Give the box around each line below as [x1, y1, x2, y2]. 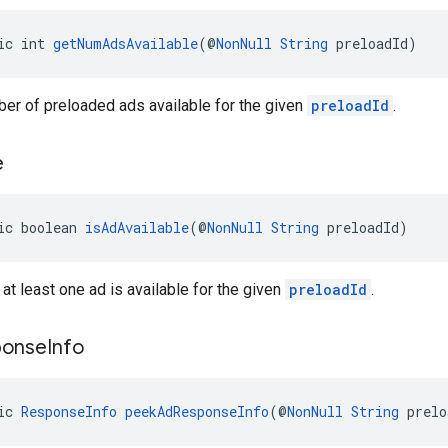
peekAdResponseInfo [125, 401, 269, 421]
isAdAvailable [85, 217, 189, 237]
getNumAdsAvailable [53, 33, 198, 53]
